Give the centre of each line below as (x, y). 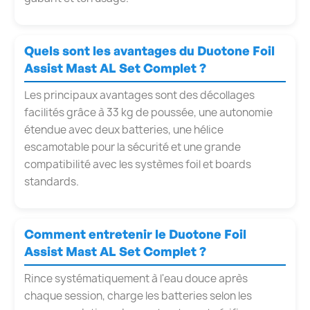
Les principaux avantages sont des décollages (139, 95)
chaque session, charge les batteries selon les (138, 295)
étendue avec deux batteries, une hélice (124, 129)
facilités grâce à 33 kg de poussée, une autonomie (148, 112)
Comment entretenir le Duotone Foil (135, 234)
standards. (52, 181)
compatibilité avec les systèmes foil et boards (138, 164)
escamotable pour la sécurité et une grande (133, 147)
